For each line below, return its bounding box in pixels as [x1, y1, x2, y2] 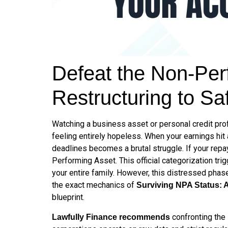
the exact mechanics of [52, 180, 136, 190]
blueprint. [52, 192, 84, 203]
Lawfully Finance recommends [52, 212, 170, 221]
